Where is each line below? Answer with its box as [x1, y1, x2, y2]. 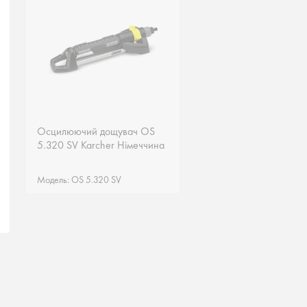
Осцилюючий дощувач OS [36, 124, 155, 138]
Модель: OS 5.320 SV [36, 173, 121, 186]
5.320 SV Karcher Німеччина [36, 138, 164, 152]
